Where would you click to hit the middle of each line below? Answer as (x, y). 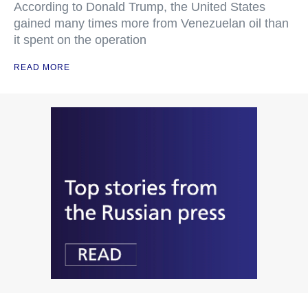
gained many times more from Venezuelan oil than (151, 23)
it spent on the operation (80, 40)
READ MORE (42, 67)
